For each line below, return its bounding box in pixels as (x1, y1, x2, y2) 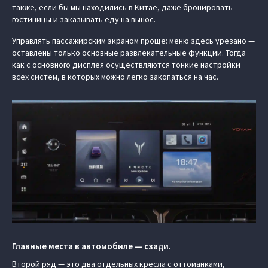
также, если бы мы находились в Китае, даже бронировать (12, 2, 233, 13)
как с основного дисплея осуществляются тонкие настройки (12, 59, 240, 70)
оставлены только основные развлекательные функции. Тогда (12, 47, 246, 58)
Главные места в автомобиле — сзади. (12, 240, 171, 252)
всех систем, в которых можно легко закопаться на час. (12, 71, 218, 82)
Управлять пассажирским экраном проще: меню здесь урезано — (12, 35, 255, 46)
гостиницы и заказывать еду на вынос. (12, 14, 156, 25)
